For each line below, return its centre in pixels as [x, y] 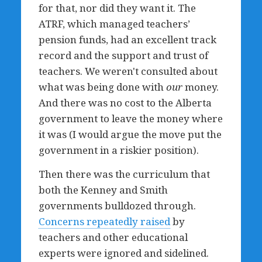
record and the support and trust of [123, 55]
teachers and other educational [113, 237]
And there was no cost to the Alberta [125, 103]
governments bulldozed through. [117, 206]
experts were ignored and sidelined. [123, 253]
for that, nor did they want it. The [117, 8]
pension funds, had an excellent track [127, 39]
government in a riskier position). [118, 150]
